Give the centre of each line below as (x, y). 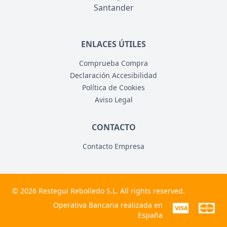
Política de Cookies (113, 87)
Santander (113, 7)
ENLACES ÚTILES (113, 44)
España (150, 215)
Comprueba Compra (113, 63)
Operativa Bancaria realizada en (108, 205)
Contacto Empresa (113, 146)
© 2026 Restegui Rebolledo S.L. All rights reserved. (99, 191)
